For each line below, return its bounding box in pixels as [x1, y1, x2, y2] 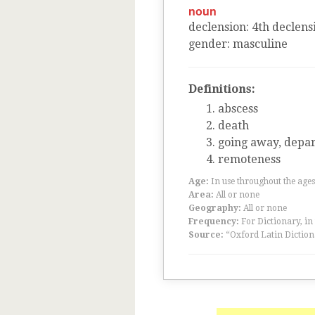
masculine [233, 37, 288, 51]
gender [188, 37, 227, 51]
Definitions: [188, 82, 255, 96]
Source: [188, 230, 224, 240]
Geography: [188, 203, 241, 213]
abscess [218, 102, 258, 115]
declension [188, 20, 246, 34]
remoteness [218, 153, 281, 166]
